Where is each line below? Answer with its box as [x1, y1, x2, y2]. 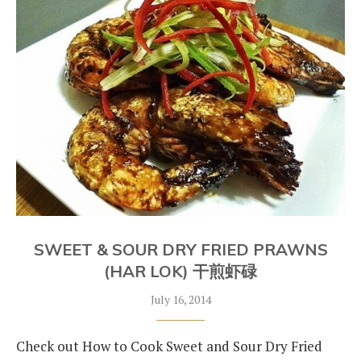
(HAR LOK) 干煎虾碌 [104, 261, 257, 281]
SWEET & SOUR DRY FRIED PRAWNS [33, 239, 328, 259]
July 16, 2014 [150, 292, 211, 307]
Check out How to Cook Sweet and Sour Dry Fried [16, 337, 322, 355]
